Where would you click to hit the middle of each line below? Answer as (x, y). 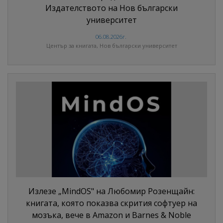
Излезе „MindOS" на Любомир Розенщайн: (111, 191)
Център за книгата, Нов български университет (111, 46)
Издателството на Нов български (111, 8)
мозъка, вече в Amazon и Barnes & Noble (111, 215)
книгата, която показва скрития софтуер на (111, 203)
